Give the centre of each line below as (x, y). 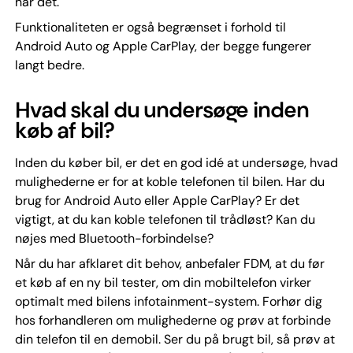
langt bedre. (49, 65)
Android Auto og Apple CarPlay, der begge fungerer (163, 46)
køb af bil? (64, 130)
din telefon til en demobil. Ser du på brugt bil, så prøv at (175, 339)
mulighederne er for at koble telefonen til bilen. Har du (169, 181)
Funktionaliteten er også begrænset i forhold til (150, 27)
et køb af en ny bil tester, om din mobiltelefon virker (163, 282)
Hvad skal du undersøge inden (162, 110)
